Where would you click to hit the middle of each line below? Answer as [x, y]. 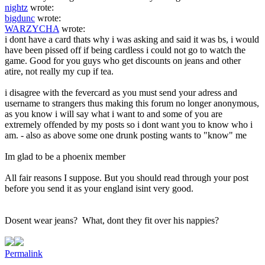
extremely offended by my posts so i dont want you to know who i [129, 124]
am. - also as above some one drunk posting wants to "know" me [126, 135]
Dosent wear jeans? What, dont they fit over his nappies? [112, 220]
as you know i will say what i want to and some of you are [114, 114]
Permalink [24, 253]
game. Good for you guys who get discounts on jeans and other [123, 60]
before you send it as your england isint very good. [99, 188]
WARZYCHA [32, 28]
